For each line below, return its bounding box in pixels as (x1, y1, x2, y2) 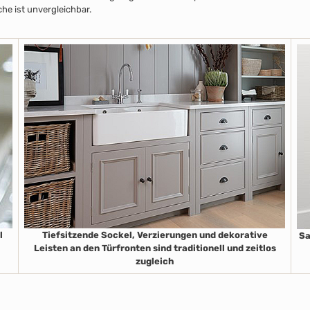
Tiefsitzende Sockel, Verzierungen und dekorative (42, 229, 268, 240)
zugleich (136, 255, 174, 266)
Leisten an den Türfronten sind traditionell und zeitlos (33, 242, 276, 253)
